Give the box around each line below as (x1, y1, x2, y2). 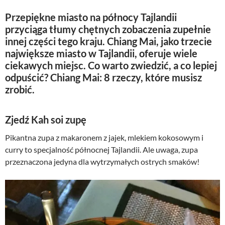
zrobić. (5, 83, 35, 96)
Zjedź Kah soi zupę (5, 114, 86, 126)
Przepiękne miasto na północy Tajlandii (5, 11, 177, 24)
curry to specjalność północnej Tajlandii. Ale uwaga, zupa (5, 145, 198, 155)
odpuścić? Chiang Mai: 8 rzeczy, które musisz (5, 71, 202, 84)
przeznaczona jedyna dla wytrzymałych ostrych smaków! (5, 157, 199, 167)
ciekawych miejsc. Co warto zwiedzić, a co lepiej (5, 59, 217, 72)
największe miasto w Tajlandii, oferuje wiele (5, 47, 197, 60)
